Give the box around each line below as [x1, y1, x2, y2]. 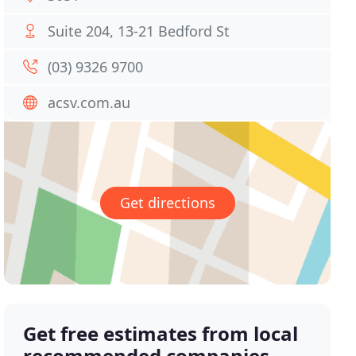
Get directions [119, 193, 215, 213]
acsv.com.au [48, 93, 131, 112]
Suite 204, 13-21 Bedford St [48, 21, 230, 41]
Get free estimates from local [23, 320, 299, 347]
